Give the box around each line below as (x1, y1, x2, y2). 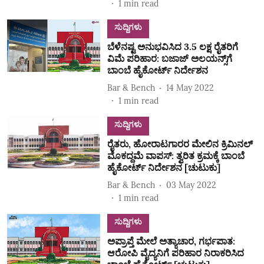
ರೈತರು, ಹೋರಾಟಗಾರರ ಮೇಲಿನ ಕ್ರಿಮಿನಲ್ (107, 138, 253, 150)
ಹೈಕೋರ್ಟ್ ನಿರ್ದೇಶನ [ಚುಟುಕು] (107, 161, 220, 173)
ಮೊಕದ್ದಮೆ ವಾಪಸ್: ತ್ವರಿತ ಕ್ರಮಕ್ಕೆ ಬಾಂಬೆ (107, 150, 245, 161)
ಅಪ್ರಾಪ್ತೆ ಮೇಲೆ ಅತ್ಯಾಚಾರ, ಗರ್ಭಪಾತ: (107, 235, 235, 247)
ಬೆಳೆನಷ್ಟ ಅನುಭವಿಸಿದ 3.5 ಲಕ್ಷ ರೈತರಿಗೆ (107, 41, 238, 52)
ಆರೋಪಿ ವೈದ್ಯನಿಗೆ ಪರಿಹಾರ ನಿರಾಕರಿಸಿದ (107, 247, 244, 259)
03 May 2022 (166, 179, 216, 190)
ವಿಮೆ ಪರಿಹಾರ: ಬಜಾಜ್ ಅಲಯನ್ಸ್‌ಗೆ (107, 52, 232, 64)
